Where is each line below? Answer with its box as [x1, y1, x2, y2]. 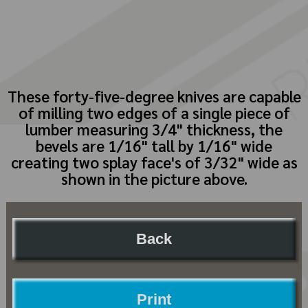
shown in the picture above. [60, 168, 247, 188]
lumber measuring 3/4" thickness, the [25, 118, 283, 139]
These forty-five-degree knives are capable [7, 85, 301, 106]
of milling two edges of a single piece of [18, 102, 290, 122]
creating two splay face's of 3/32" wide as [10, 151, 298, 172]
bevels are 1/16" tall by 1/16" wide [36, 135, 272, 155]
